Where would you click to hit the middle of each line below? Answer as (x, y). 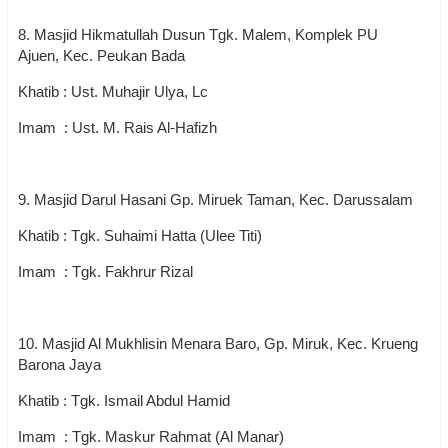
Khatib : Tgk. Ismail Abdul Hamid (124, 400)
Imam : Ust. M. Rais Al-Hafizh (119, 127)
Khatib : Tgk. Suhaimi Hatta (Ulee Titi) (142, 235)
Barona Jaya (59, 364)
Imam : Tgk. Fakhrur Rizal (107, 271)
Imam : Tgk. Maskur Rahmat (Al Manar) (151, 436)
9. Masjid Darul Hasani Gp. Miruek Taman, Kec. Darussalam (215, 199)
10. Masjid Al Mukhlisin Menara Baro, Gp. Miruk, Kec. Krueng (218, 343)
